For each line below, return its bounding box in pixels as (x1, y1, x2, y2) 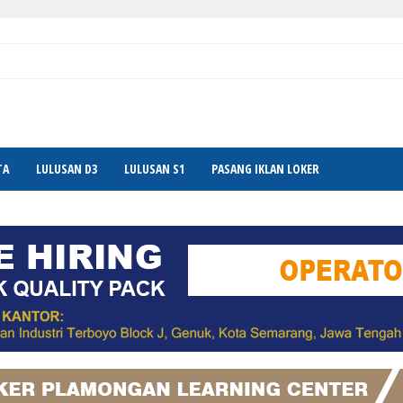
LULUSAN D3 (36, 160, 97, 178)
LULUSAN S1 (124, 160, 184, 178)
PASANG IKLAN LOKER (211, 160, 319, 178)
